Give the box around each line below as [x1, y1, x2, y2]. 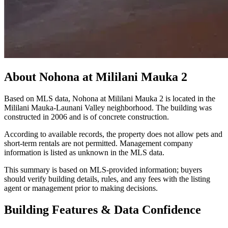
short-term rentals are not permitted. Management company [4, 139, 193, 148]
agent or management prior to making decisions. [4, 184, 158, 193]
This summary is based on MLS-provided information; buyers [4, 165, 202, 175]
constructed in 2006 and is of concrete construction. [4, 112, 169, 122]
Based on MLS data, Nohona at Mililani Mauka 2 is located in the [4, 94, 215, 103]
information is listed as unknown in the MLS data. [4, 148, 164, 157]
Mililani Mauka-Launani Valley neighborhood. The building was [4, 103, 212, 112]
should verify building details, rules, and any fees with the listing [4, 175, 210, 184]
